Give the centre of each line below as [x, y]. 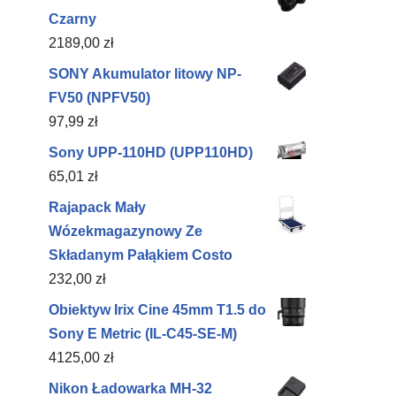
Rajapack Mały [97, 207]
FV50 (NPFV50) [99, 98]
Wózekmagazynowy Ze [126, 231]
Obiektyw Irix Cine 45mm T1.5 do [157, 310]
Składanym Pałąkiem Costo [141, 255]
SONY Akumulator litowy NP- [145, 74]
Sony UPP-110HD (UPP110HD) [151, 152]
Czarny [72, 19]
